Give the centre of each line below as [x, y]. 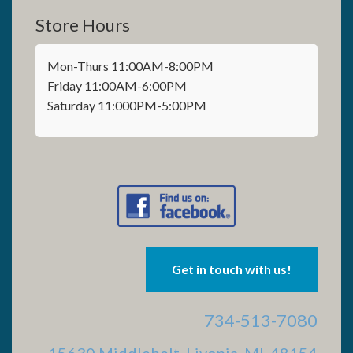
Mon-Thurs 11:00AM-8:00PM [130, 66]
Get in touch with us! [232, 269]
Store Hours [83, 24]
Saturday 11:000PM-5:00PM [127, 106]
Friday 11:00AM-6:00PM [117, 86]
